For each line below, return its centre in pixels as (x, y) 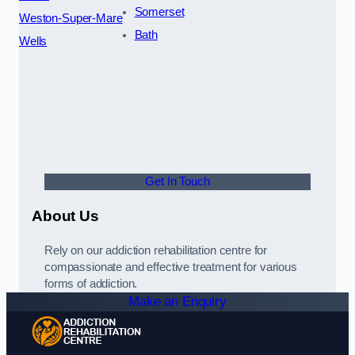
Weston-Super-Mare (71, 19)
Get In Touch (177, 182)
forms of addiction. (91, 283)
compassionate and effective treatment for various (171, 267)
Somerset (159, 12)
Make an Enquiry (177, 301)
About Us (65, 216)
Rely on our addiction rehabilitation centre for (156, 250)
